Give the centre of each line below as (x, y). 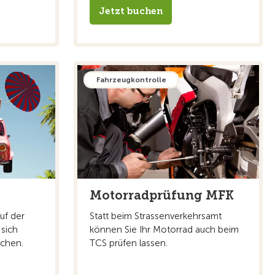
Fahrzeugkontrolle (131, 79)
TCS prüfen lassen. (129, 243)
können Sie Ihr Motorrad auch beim (164, 229)
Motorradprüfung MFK (162, 195)
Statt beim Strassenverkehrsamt (156, 216)
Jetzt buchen (131, 11)
